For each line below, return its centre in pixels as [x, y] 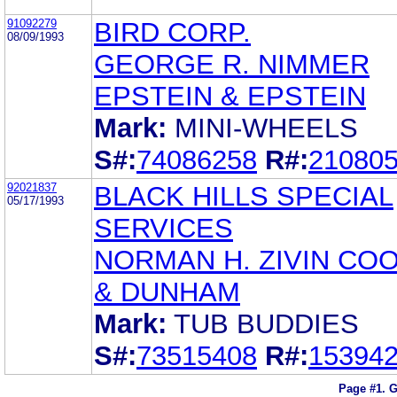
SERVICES [163, 228]
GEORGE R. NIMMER [232, 64]
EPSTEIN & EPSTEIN [230, 96]
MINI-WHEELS [266, 128]
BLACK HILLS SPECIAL [244, 196]
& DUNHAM [167, 292]
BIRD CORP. [172, 32]
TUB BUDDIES [266, 323]
